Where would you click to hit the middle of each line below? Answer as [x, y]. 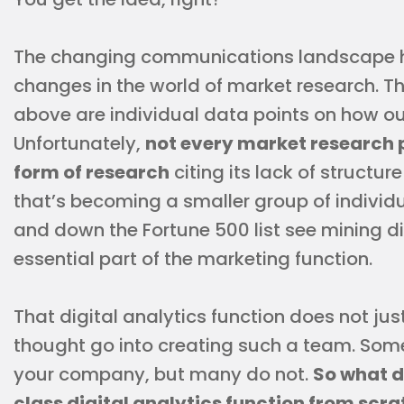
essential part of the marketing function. [193, 259]
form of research [92, 172]
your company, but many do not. [163, 374]
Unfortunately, [79, 143]
